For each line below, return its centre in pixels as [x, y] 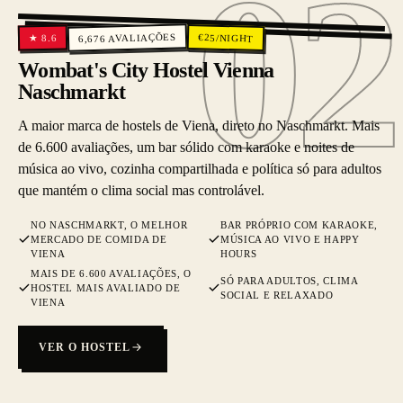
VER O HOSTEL [85, 347]
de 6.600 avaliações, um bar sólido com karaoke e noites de [186, 147]
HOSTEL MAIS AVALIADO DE [106, 288]
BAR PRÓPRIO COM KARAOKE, [299, 225]
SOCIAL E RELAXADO [277, 295]
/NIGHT [235, 38]
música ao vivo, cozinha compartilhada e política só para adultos [200, 169]
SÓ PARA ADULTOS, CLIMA [289, 281]
